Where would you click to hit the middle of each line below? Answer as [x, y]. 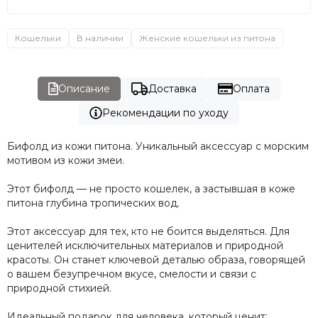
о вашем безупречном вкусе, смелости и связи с [132, 274]
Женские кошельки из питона [207, 38]
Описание [84, 88]
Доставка [172, 88]
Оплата [251, 88]
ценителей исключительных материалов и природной [145, 245]
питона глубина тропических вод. [95, 203]
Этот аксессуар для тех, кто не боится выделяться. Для [148, 231]
